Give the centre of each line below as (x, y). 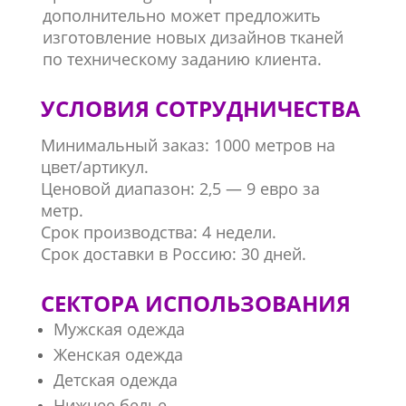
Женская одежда (118, 354)
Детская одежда (115, 380)
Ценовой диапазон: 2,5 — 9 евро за (180, 188)
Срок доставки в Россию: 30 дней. (173, 254)
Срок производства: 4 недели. (158, 232)
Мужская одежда (119, 329)
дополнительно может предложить (181, 15)
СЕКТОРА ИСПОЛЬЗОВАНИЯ (195, 303)
